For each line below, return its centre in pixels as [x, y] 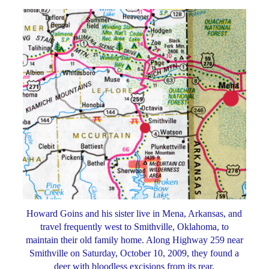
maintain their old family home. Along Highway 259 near [134, 240]
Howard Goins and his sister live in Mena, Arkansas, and [134, 213]
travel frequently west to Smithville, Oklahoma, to [134, 226]
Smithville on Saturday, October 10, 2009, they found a [134, 253]
